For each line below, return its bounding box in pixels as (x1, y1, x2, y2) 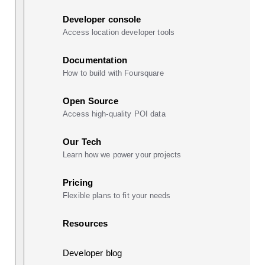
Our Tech (63, 136, 102, 147)
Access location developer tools (63, 27, 175, 37)
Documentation (63, 54, 127, 65)
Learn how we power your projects (63, 150, 182, 159)
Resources (63, 218, 108, 228)
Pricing (63, 177, 93, 188)
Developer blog (63, 247, 122, 258)
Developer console (63, 14, 141, 24)
